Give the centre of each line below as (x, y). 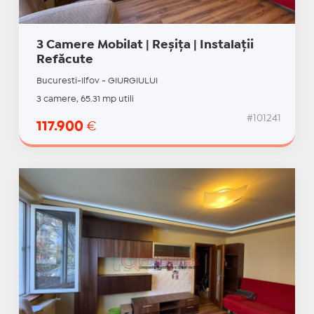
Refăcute (64, 60)
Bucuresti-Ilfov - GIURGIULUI (97, 81)
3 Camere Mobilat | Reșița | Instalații (145, 46)
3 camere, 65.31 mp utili (85, 100)
